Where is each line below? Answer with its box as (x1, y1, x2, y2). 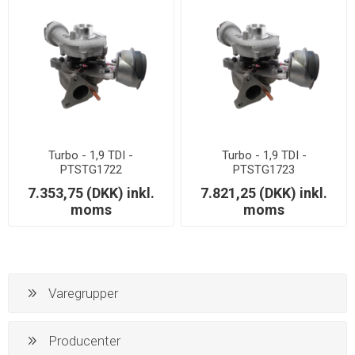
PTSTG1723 (233, 162, 296, 177)
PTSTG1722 (59, 162, 122, 177)
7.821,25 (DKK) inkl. (200, 185, 328, 202)
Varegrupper (48, 284, 118, 301)
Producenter (48, 332, 120, 349)
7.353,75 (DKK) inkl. (27, 185, 155, 202)
